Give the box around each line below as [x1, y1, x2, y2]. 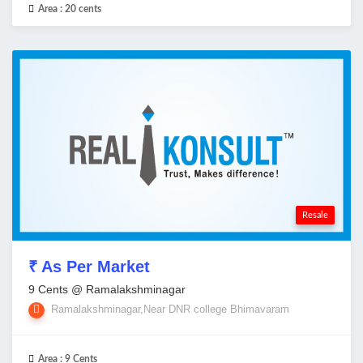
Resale [302, 211, 328, 220]
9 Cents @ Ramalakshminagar [28, 283, 186, 297]
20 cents [65, 4, 101, 15]
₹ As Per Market [28, 258, 150, 276]
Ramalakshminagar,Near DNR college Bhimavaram [48, 303, 289, 316]
